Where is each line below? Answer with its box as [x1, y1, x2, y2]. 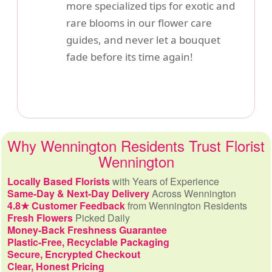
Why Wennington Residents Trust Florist [7, 135, 265, 156]
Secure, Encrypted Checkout [7, 247, 140, 261]
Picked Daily [73, 211, 130, 225]
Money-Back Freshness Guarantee [7, 223, 167, 237]
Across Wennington [149, 186, 236, 200]
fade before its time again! [66, 50, 193, 64]
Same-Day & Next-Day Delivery [7, 186, 149, 200]
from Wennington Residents [125, 199, 247, 212]
